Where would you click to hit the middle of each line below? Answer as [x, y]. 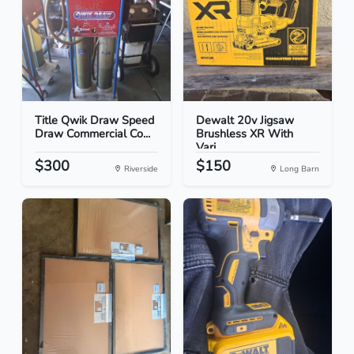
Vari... [209, 147]
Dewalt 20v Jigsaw [245, 121]
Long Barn [298, 169]
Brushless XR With [245, 134]
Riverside [140, 169]
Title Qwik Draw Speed [94, 121]
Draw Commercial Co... [92, 134]
